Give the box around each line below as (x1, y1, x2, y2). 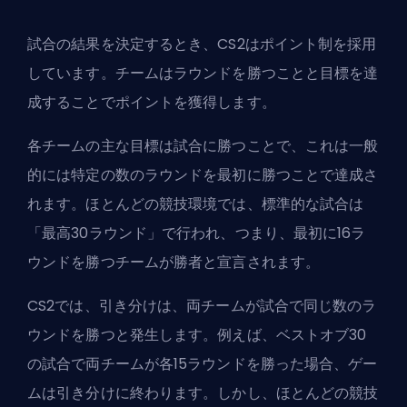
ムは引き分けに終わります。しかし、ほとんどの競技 (27, 382, 379, 403)
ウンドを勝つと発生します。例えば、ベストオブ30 (27, 323, 367, 345)
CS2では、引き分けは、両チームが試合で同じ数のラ (27, 294, 377, 316)
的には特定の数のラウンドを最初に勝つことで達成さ (27, 164, 379, 185)
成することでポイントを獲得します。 (27, 91, 276, 113)
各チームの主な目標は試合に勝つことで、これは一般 (27, 134, 379, 156)
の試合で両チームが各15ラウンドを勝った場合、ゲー (27, 352, 378, 374)
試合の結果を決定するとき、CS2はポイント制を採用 (27, 33, 377, 55)
